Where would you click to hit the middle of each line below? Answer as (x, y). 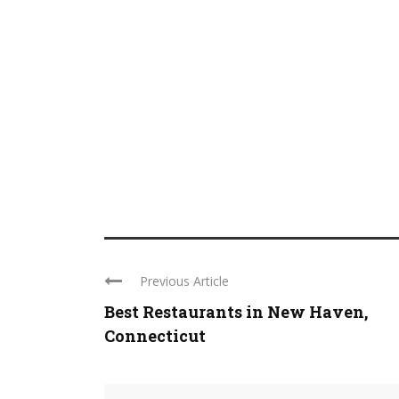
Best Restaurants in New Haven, (236, 311)
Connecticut (155, 335)
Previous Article (184, 281)
